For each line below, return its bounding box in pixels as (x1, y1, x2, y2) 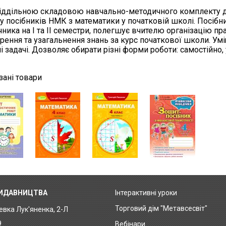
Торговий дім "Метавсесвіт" (115, 204, 207, 213)
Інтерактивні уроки (115, 189, 177, 197)
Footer (108, 190, 141, 203)
